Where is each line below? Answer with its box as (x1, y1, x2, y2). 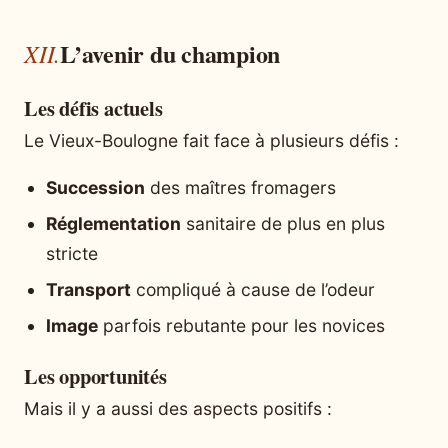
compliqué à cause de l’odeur (131, 279, 375, 301)
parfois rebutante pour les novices (98, 315, 385, 337)
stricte (46, 243, 98, 265)
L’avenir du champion (60, 35, 281, 71)
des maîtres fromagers (145, 177, 336, 199)
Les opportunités (24, 360, 167, 391)
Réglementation (46, 213, 181, 235)
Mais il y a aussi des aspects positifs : (24, 397, 332, 419)
